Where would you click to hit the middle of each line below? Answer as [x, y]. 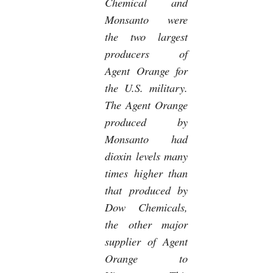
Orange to [146, 258]
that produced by [146, 190]
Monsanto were [146, 19]
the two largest [146, 36]
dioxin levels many [146, 155]
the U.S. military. [146, 87]
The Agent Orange [146, 104]
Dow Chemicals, [146, 207]
